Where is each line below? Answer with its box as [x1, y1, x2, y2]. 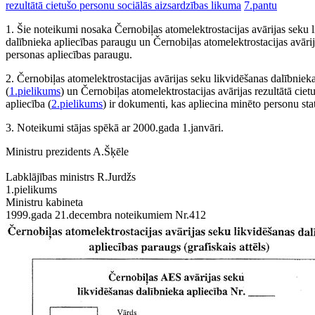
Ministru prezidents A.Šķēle [6, 146, 129, 157]
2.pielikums [51, 98, 103, 110]
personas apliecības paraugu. [6, 49, 132, 60]
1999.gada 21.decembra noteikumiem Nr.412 [6, 209, 206, 221]
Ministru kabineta [6, 196, 83, 208]
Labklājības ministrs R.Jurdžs [6, 171, 136, 183]
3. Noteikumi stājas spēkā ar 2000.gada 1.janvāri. [6, 122, 224, 134]
